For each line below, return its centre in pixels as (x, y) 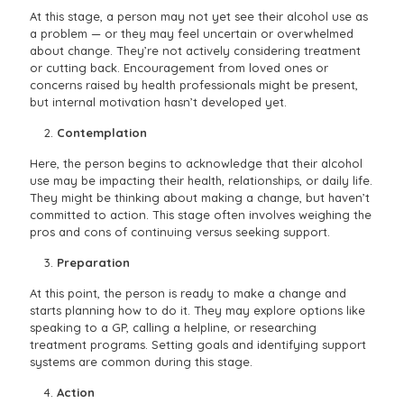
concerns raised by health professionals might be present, (194, 85)
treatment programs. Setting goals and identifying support (198, 345)
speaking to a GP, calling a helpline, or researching (173, 328)
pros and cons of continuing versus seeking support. (180, 232)
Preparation (93, 263)
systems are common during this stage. (141, 362)
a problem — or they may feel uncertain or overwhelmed (192, 34)
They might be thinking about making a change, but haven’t (200, 198)
